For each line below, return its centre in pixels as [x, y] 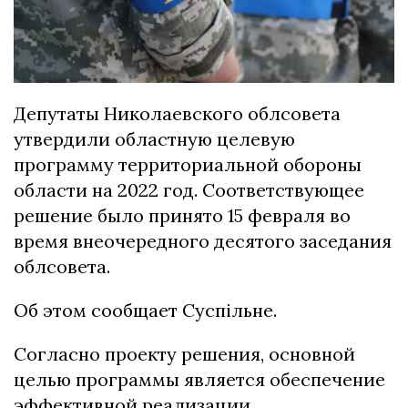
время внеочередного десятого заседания [203, 241]
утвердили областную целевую [154, 139]
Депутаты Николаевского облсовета [177, 114]
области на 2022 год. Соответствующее [189, 190]
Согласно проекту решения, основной [184, 354]
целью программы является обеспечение [199, 380]
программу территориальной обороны [188, 165]
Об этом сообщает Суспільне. [145, 311]
